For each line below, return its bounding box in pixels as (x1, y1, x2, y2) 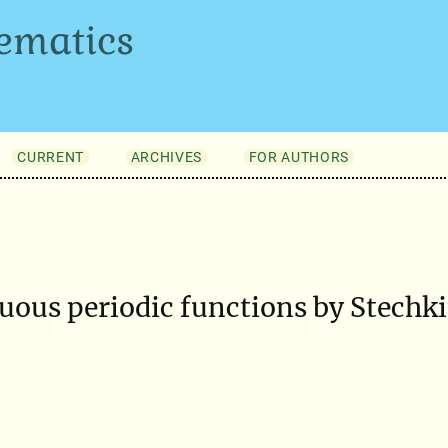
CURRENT (17, 148, 85, 165)
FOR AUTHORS (248, 148, 350, 165)
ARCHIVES (130, 148, 203, 165)
